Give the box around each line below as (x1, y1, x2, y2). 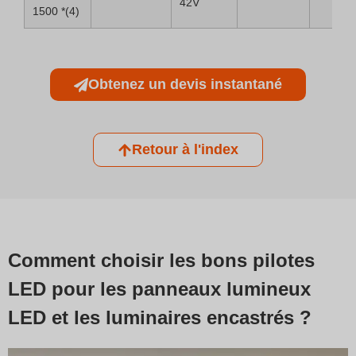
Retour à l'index (132, 141, 238, 157)
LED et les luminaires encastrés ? (8, 307, 311, 328)
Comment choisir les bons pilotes (8, 250, 315, 271)
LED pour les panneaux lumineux (8, 278, 311, 300)
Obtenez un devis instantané (88, 76, 282, 92)
